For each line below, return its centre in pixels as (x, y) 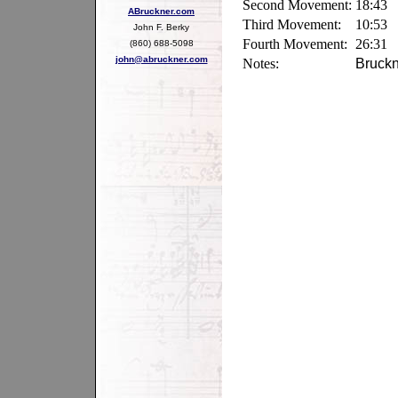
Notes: (261, 64)
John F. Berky (161, 27)
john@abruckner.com (161, 59)
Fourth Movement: (295, 44)
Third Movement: (292, 24)
